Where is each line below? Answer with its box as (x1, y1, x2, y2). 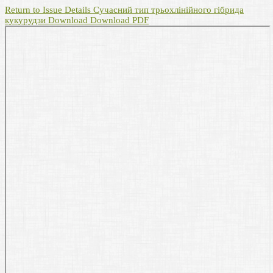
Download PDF (90, 15, 149, 25)
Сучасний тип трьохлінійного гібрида (93, 5, 244, 15)
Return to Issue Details (5, 5, 93, 15)
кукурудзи (5, 15, 48, 25)
